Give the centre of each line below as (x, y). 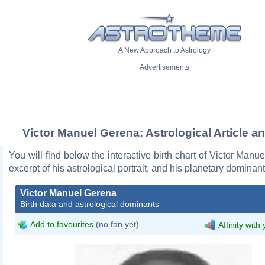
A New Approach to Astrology (164, 51)
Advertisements (164, 68)
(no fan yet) (116, 224)
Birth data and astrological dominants (90, 204)
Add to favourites (62, 224)
